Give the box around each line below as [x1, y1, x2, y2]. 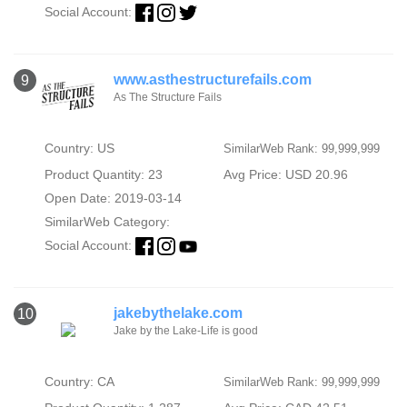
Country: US [44, 141, 114, 156]
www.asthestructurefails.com [114, 72, 312, 88]
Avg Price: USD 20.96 [223, 167, 348, 183]
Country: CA [44, 374, 114, 390]
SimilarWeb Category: [44, 214, 170, 230]
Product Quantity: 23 [44, 167, 163, 183]
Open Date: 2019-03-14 [44, 191, 182, 206]
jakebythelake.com [114, 305, 243, 322]
